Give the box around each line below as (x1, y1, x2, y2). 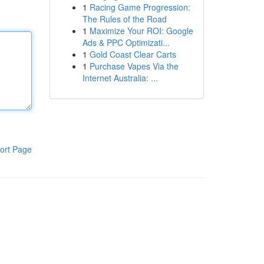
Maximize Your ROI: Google (89, 25, 193, 37)
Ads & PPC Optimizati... (82, 37, 170, 48)
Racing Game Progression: (89, 1, 190, 13)
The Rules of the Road (82, 13, 167, 25)
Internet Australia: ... (82, 72, 158, 84)
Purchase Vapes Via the (89, 60, 179, 72)
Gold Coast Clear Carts (89, 48, 176, 60)
